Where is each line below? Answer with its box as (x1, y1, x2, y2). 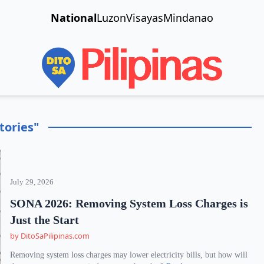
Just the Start (10, 213, 80, 226)
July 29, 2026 (10, 178, 54, 186)
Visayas (126, 11, 163, 25)
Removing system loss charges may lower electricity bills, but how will (10, 250, 248, 259)
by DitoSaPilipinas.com (10, 230, 90, 241)
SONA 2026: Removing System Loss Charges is (10, 197, 249, 210)
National (50, 11, 97, 25)
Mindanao (163, 11, 213, 25)
